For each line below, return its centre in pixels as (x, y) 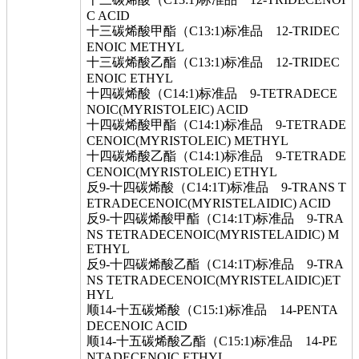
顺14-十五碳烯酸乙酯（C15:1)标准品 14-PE (212, 341)
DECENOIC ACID (137, 326)
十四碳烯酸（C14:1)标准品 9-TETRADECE (212, 93)
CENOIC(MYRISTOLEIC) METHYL (188, 141)
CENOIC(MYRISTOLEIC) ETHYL (182, 172)
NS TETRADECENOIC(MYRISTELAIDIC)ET (214, 280)
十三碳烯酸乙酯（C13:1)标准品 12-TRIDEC (213, 62)
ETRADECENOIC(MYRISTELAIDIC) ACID (209, 203)
